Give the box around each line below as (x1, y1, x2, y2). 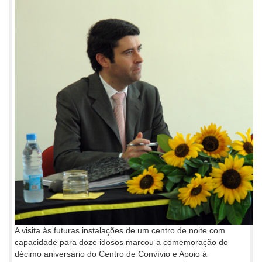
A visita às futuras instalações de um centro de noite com (15, 225, 225, 235)
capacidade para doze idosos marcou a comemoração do (15, 237, 228, 247)
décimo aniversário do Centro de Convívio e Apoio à (15, 249, 207, 258)
